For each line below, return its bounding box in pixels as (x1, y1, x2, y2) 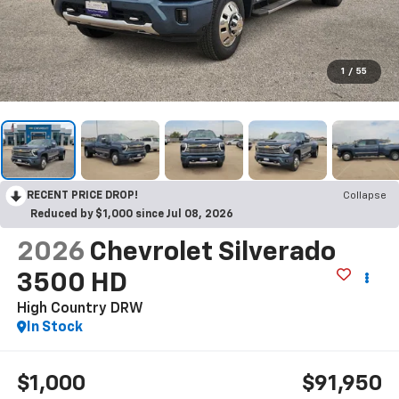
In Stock (26, 321, 83, 336)
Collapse (343, 191, 387, 202)
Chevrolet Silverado (88, 240, 336, 267)
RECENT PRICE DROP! (27, 191, 138, 202)
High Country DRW (16, 302, 143, 317)
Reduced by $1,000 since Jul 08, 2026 (30, 209, 233, 221)
